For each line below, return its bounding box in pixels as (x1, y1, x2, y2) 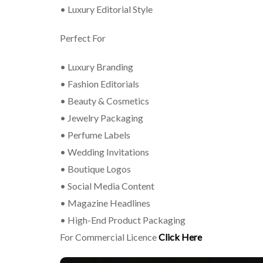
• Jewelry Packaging (60, 112, 143, 123)
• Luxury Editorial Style (60, 4, 153, 15)
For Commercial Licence (60, 231, 159, 242)
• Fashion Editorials (60, 78, 139, 89)
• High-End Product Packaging (60, 214, 189, 225)
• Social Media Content (60, 180, 154, 191)
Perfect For (60, 32, 106, 43)
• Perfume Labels (60, 129, 130, 140)
